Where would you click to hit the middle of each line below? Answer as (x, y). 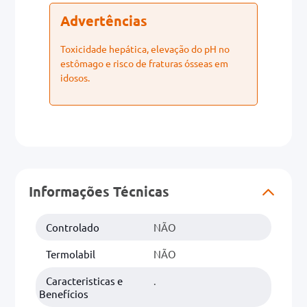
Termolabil (71, 254)
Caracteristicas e (84, 280)
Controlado (73, 227)
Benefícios (64, 293)
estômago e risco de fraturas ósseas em (144, 63)
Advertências (104, 20)
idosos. (75, 77)
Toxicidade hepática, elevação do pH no (145, 48)
